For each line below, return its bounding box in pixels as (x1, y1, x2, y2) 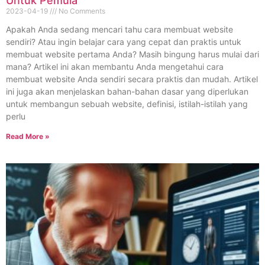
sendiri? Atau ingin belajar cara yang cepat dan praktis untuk (6, 37, 241, 47)
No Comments (57, 7, 105, 16)
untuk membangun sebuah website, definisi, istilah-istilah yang (6, 99, 248, 109)
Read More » (6, 132, 50, 141)
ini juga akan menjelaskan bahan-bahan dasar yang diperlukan (6, 86, 248, 97)
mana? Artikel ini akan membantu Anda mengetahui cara (6, 62, 224, 72)
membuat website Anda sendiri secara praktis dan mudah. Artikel (6, 74, 258, 85)
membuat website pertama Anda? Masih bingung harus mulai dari (6, 49, 259, 60)
